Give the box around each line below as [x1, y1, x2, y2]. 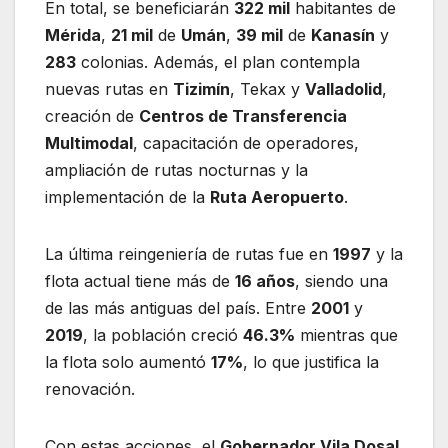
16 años [235, 271, 295, 292]
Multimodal [45, 133, 133, 154]
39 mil [236, 25, 283, 46]
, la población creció [83, 325, 243, 346]
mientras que [295, 325, 398, 346]
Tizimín [173, 79, 230, 100]
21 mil [111, 25, 153, 46]
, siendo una [295, 271, 388, 292]
